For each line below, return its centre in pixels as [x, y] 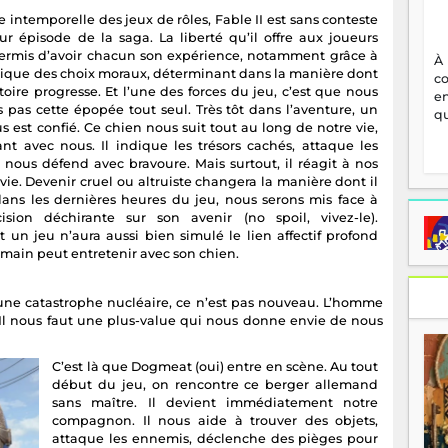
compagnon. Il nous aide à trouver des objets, [215, 421]
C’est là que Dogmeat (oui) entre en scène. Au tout [215, 367]
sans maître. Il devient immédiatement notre [215, 403]
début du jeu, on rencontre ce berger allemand [215, 385]
